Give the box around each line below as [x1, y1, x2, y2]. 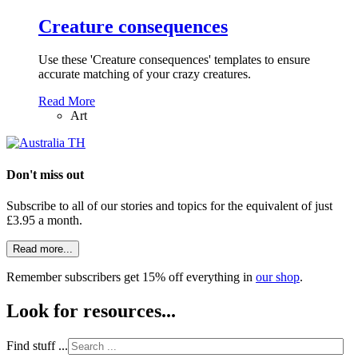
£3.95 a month [6, 213, 79, 227]
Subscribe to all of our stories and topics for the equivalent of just [6, 198, 332, 213]
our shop [256, 269, 300, 284]
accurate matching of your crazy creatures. [38, 67, 251, 82]
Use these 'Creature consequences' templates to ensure [38, 53, 310, 67]
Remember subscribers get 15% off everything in [6, 269, 256, 284]
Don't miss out [6, 167, 84, 181]
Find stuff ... [6, 338, 68, 352]
